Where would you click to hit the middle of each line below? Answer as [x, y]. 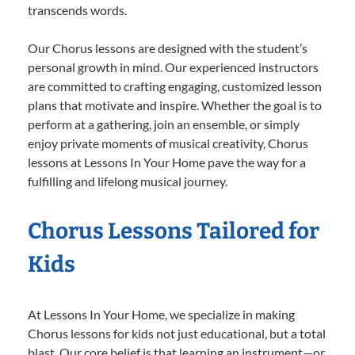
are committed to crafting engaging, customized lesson [175, 86]
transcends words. [77, 10]
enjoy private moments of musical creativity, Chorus [168, 143]
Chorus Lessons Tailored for [174, 231]
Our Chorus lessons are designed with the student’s [168, 48]
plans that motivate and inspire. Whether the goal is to [175, 105]
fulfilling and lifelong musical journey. [128, 181]
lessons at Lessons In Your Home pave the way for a [167, 162]
